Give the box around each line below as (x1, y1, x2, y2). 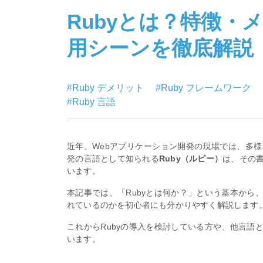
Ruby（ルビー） (159, 153, 223, 163)
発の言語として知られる (67, 153, 159, 163)
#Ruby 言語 (67, 96, 116, 107)
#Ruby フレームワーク (156, 82, 254, 93)
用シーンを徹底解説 (67, 36, 254, 59)
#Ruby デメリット (67, 82, 146, 93)
